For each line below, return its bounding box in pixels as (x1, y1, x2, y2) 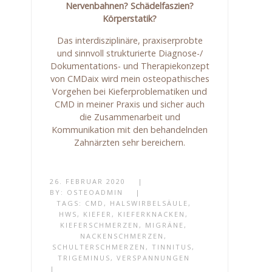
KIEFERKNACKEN (118, 209, 186, 219)
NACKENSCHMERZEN (80, 231, 165, 240)
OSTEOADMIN (67, 187, 124, 197)
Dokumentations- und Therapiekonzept (50, 59, 209, 72)
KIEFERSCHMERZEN (60, 220, 140, 229)
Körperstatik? (103, 13, 157, 25)
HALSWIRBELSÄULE (109, 198, 188, 208)
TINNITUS (152, 242, 192, 251)
